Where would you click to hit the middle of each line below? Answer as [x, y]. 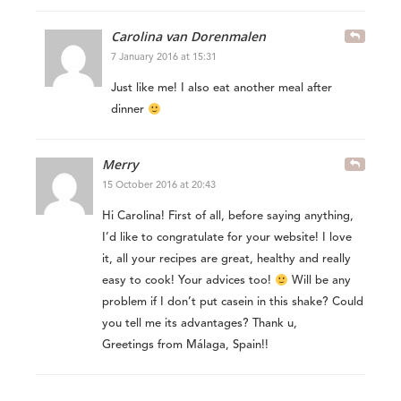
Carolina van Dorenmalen [188, 37]
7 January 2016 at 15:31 [164, 58]
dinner [129, 110]
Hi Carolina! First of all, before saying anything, [228, 217]
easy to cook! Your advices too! [188, 281]
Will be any [319, 281]
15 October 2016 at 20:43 [159, 186]
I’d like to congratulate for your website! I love [227, 238]
